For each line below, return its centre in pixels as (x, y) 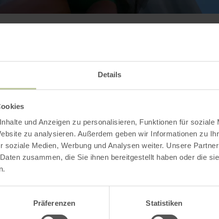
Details (109, 74)
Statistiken (164, 203)
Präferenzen (54, 203)
